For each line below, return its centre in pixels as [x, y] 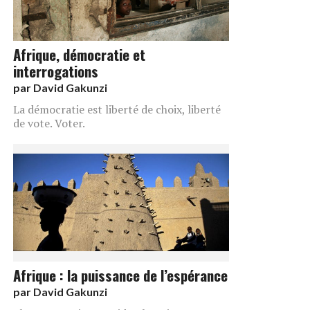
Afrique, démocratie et [79, 54]
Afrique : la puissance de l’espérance [120, 275]
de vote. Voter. [49, 123]
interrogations [56, 71]
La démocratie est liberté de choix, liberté [117, 109]
